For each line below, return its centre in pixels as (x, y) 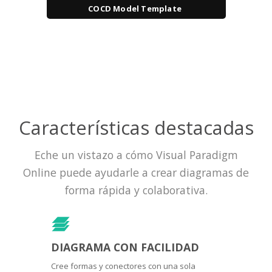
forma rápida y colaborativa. (136, 190)
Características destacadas (136, 127)
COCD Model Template (135, 8)
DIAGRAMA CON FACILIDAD (125, 247)
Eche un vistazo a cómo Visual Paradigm (136, 155)
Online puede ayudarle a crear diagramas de (136, 172)
